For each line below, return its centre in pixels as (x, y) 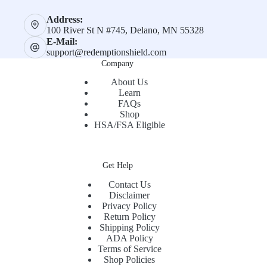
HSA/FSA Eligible (129, 125)
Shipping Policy (129, 227)
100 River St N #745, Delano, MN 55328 (125, 30)
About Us (130, 82)
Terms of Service (129, 249)
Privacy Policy (130, 206)
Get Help (117, 165)
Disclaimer (130, 195)
